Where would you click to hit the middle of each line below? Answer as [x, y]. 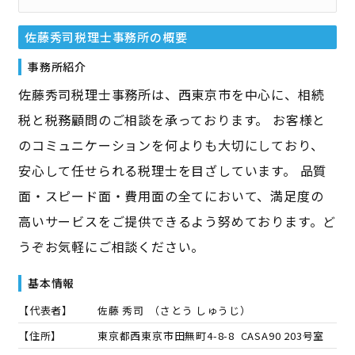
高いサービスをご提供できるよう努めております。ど [177, 221]
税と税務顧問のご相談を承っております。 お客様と [172, 119]
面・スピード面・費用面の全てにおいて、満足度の [171, 195]
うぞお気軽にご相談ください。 [111, 246]
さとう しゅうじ [200, 310]
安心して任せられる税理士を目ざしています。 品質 [172, 170]
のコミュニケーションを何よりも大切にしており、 [171, 145]
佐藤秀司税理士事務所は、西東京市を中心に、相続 [171, 94]
